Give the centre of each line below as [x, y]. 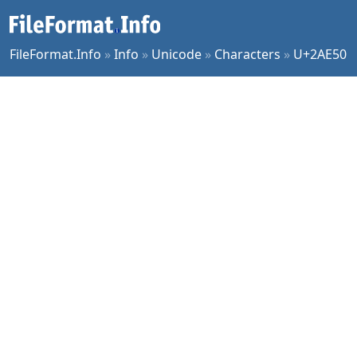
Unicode [177, 54]
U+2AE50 [320, 54]
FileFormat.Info [55, 54]
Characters [247, 54]
